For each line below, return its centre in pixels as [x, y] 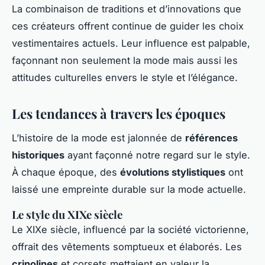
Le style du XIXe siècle [67, 215]
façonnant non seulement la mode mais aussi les [125, 61]
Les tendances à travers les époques [119, 114]
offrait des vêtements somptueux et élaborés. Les [127, 247]
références [211, 138]
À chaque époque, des [66, 172]
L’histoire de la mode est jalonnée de [98, 138]
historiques [38, 155]
